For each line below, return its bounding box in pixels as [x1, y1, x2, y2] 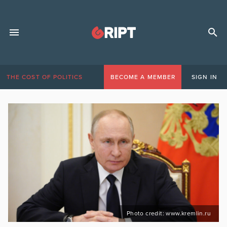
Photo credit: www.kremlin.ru [126, 210, 211, 217]
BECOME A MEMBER [110, 73, 175, 81]
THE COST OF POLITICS [7, 73, 83, 81]
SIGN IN [192, 73, 217, 81]
